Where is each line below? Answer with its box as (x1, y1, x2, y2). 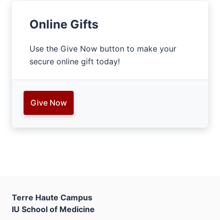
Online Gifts (29, 17, 98, 31)
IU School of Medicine (12, 204, 95, 214)
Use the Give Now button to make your (29, 44, 176, 54)
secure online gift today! (29, 56, 120, 66)
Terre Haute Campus (12, 192, 92, 202)
